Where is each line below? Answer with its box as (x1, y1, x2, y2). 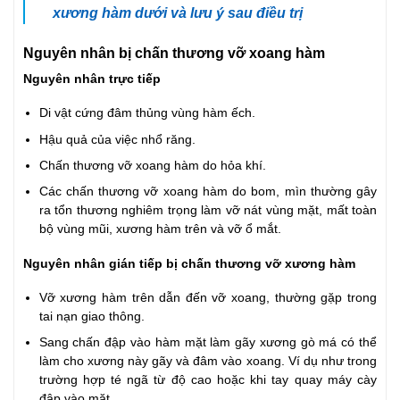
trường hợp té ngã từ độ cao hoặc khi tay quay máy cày (38, 373, 377, 387)
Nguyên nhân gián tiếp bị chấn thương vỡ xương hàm (23, 256, 355, 271)
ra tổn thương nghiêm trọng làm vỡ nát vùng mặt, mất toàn (38, 203, 377, 217)
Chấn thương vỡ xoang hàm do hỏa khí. (38, 158, 266, 172)
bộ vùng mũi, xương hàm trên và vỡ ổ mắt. (38, 221, 281, 236)
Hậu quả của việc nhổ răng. (38, 132, 196, 146)
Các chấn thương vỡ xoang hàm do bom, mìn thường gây (38, 184, 377, 198)
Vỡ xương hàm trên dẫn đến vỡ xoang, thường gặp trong (38, 291, 377, 305)
